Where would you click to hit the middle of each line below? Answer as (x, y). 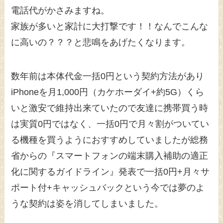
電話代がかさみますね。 (60, 10)
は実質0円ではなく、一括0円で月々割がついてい (110, 124)
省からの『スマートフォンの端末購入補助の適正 (110, 156)
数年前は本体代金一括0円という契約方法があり (108, 76)
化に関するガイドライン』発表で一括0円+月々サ (111, 171)
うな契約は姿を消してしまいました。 (87, 203)
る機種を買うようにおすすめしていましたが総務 (110, 140)
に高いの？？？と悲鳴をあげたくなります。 (101, 42)
